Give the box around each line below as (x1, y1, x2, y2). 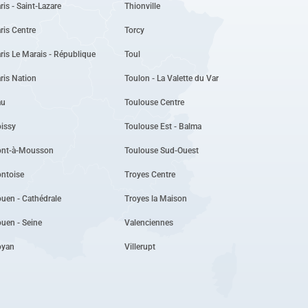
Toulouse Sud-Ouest (124, 145, 199, 155)
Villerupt (124, 241, 155, 252)
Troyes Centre (124, 169, 175, 179)
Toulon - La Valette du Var (124, 73, 219, 83)
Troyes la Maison (124, 193, 187, 203)
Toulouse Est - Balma (124, 121, 201, 131)
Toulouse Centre (124, 97, 184, 107)
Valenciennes (124, 217, 173, 228)
